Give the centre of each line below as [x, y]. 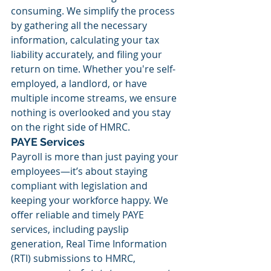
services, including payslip [71, 229]
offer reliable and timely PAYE [79, 215]
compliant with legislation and [80, 186]
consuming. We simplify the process [94, 11]
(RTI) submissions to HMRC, [74, 258]
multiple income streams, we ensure [95, 98]
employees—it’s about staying [80, 171]
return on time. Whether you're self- [93, 69]
